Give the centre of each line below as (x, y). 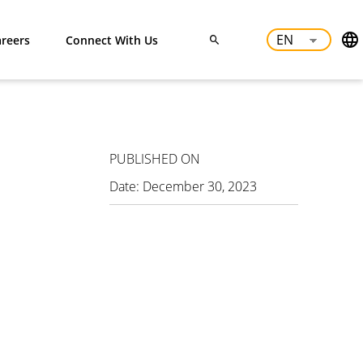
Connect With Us (111, 40)
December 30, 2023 (200, 186)
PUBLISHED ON (155, 159)
